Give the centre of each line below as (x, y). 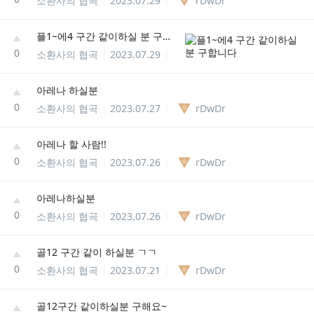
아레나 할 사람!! (71, 144)
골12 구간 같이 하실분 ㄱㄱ (97, 252)
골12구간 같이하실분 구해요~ (102, 306)
